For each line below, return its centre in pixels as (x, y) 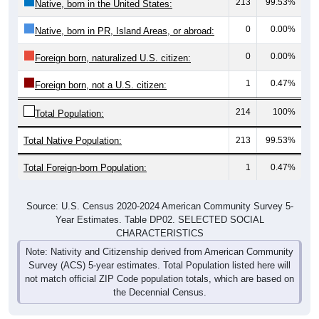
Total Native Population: (73, 127)
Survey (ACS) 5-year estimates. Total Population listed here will (159, 251)
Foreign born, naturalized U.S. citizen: (113, 44)
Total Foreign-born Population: (85, 154)
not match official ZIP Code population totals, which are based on (159, 265)
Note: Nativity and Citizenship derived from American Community (159, 238)
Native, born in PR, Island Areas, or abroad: (125, 17)
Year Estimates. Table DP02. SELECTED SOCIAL (159, 206)
